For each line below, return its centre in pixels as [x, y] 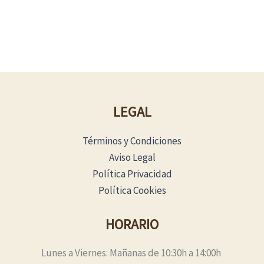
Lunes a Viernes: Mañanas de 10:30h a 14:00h [132, 253]
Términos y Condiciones [132, 141]
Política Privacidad [132, 174]
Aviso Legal [132, 158]
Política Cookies [132, 191]
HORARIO [132, 224]
